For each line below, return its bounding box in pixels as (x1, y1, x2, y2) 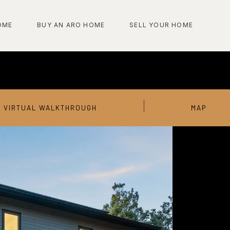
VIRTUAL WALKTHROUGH (3, 103, 97, 112)
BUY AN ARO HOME (37, 21, 105, 29)
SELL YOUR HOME (129, 21, 193, 29)
